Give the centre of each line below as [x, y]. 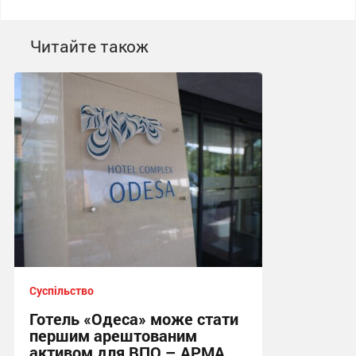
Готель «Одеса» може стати [133, 319]
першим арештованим [113, 336]
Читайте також [89, 46]
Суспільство [61, 291]
